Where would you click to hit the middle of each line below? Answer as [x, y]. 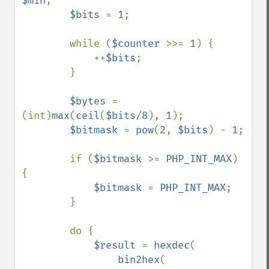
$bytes [91, 101]
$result [118, 245]
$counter [139, 44]
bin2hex [139, 260]
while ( [91, 44]
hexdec [172, 245]
